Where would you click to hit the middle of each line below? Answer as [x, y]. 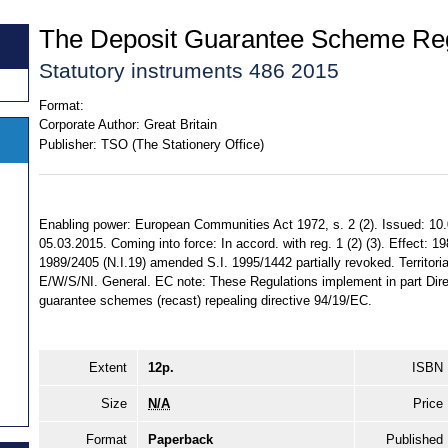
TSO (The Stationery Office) [182, 144]
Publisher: [68, 144]
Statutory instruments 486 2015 [189, 70]
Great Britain [180, 125]
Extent [108, 368]
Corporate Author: [89, 125]
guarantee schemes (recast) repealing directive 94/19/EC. [205, 301]
